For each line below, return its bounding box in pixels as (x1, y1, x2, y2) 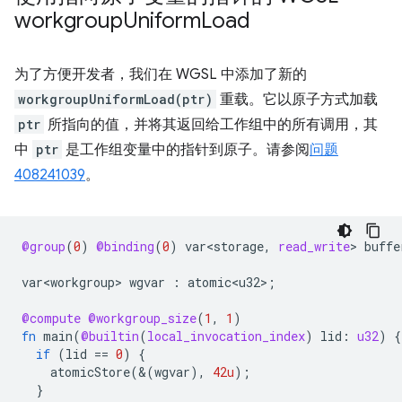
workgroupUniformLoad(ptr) (18, 91, 213, 108)
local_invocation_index (147, 328, 305, 345)
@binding (96, 238, 154, 255)
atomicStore (50, 363, 130, 380)
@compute (22, 310, 81, 327)
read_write (278, 238, 350, 255)
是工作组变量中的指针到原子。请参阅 (62, 141, 310, 159)
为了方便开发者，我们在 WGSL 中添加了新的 (14, 66, 307, 83)
